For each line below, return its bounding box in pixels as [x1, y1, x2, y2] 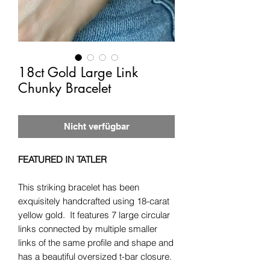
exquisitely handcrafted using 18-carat [18, 195, 169, 207]
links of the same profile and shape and [18, 236, 174, 248]
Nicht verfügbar [63, 121, 130, 131]
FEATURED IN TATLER [18, 153, 107, 165]
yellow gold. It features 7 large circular [18, 209, 170, 221]
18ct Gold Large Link [18, 63, 138, 81]
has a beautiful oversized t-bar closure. [18, 250, 172, 262]
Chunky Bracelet [18, 79, 111, 96]
